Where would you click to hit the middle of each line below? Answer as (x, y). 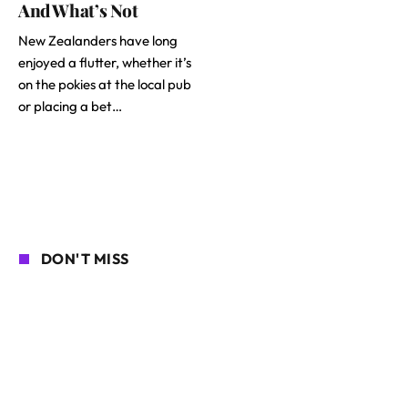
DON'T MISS (85, 259)
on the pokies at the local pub (105, 85)
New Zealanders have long (98, 41)
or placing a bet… (70, 107)
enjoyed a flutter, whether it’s (105, 63)
